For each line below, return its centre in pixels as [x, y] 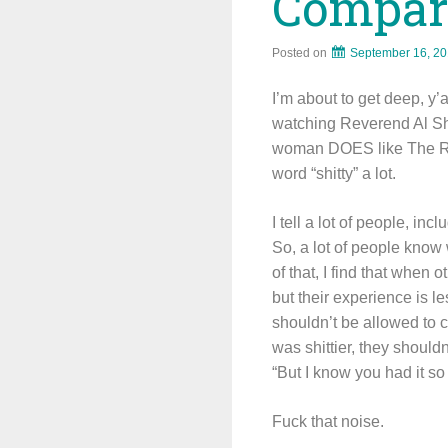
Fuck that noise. [328, 421]
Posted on [301, 53]
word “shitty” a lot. [334, 173]
